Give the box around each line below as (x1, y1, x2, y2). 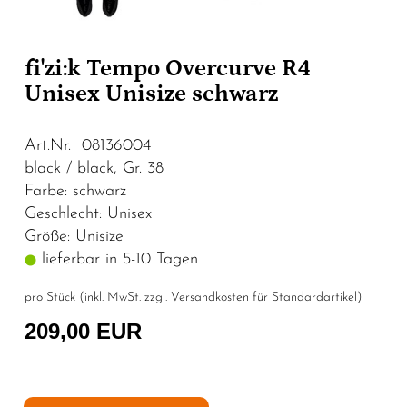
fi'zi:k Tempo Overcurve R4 (25, 55, 311, 82)
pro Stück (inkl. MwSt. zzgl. (25, 290, 171, 304)
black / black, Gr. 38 (25, 159, 164, 177)
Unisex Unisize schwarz (25, 80, 278, 107)
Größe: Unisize (25, 227, 124, 245)
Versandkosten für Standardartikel (171, 290, 357, 304)
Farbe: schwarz (25, 182, 126, 200)
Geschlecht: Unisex (25, 204, 152, 223)
